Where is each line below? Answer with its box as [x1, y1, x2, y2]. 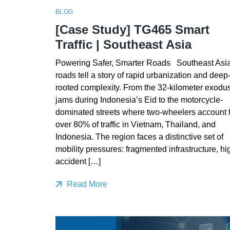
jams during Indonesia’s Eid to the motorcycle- [55, 95, 223, 104]
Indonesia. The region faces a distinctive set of [55, 132, 223, 141]
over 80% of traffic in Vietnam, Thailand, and [55, 120, 216, 129]
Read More [64, 179, 107, 188]
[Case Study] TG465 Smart [55, 22, 209, 36]
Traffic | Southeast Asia [55, 37, 191, 51]
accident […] [55, 157, 101, 166]
